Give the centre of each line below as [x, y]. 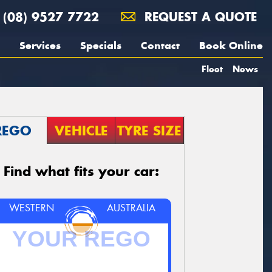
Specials [101, 46]
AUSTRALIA [131, 208]
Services [40, 46]
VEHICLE [81, 131]
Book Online [231, 46]
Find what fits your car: [81, 171]
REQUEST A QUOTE [199, 17]
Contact [160, 46]
